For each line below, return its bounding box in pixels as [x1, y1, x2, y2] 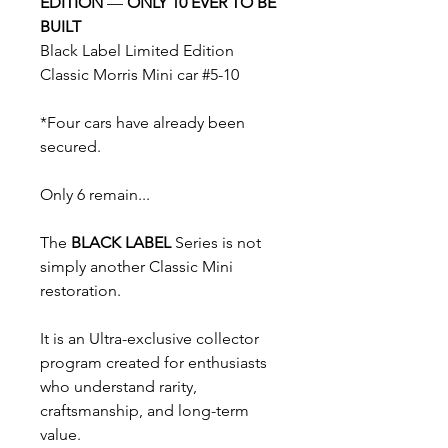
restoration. [40, 281, 121, 300]
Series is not [171, 233, 261, 252]
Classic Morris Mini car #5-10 [40, 65, 239, 84]
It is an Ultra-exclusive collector [40, 329, 259, 348]
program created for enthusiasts [40, 353, 267, 372]
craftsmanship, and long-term [40, 401, 249, 420]
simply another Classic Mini [40, 257, 233, 276]
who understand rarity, [40, 377, 197, 396]
